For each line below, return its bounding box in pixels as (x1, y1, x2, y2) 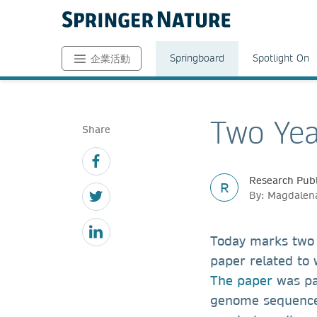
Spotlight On (253, 52, 309, 64)
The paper (210, 272, 272, 289)
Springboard (170, 52, 224, 64)
